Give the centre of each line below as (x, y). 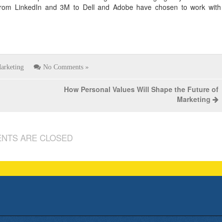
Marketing (194, 99)
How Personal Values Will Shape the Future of (141, 89)
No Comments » (66, 67)
